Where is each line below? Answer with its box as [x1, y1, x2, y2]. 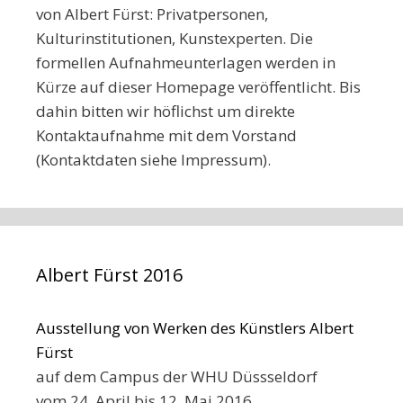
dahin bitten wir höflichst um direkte [36, 100, 295, 121]
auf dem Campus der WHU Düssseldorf [36, 365, 318, 387]
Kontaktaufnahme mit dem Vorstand [36, 124, 297, 146]
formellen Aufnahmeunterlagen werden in [36, 51, 336, 73]
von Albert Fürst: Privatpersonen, [36, 3, 268, 24]
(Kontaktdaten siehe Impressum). [36, 148, 271, 170]
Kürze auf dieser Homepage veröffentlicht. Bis [36, 76, 361, 97]
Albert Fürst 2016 [36, 262, 183, 287]
